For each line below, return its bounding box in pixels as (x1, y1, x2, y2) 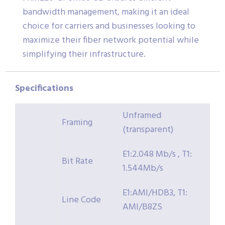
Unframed (123, 108, 161, 124)
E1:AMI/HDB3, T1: (123, 186, 187, 201)
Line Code (62, 193, 101, 208)
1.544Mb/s (123, 161, 163, 176)
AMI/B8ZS (123, 200, 162, 215)
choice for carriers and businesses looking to (23, 19, 195, 34)
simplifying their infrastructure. (23, 47, 146, 62)
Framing (62, 116, 92, 131)
